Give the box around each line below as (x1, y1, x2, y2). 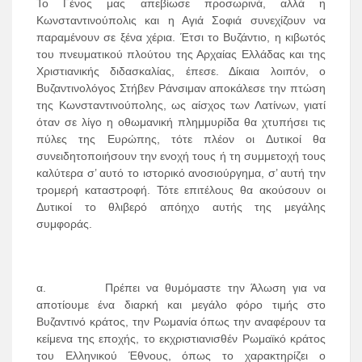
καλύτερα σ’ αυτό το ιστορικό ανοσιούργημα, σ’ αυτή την (36, 166, 326, 180)
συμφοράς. (36, 217, 92, 231)
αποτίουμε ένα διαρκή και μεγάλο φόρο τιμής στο (36, 298, 326, 312)
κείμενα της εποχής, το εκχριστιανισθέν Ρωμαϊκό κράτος (36, 332, 326, 346)
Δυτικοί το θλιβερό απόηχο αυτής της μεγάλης (36, 200, 326, 214)
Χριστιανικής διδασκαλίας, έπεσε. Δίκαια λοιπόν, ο (36, 65, 326, 78)
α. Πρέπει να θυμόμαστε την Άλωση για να (36, 281, 326, 295)
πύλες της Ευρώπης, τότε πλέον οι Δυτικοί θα (36, 133, 326, 146)
